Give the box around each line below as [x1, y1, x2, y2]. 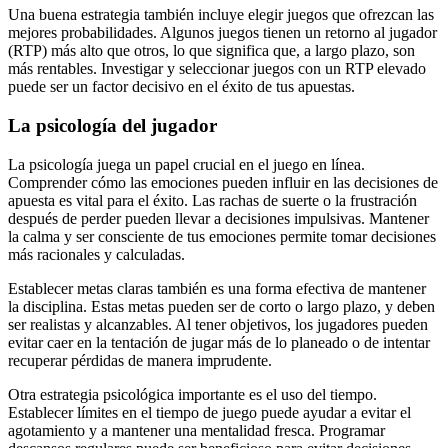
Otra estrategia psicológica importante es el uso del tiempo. [8, 385, 377, 403]
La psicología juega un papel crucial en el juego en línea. [8, 155, 365, 173]
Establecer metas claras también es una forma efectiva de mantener [8, 279, 426, 297]
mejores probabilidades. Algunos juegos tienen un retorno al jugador [8, 24, 437, 42]
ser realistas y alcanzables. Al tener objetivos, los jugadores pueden [8, 315, 428, 333]
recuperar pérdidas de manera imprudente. [8, 351, 272, 369]
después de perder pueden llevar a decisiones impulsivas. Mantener [8, 209, 429, 227]
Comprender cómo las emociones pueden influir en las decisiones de [8, 173, 438, 191]
